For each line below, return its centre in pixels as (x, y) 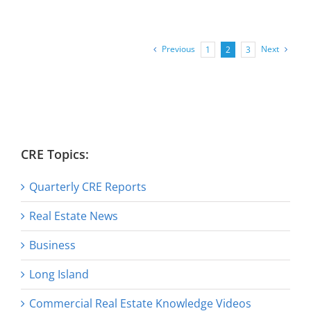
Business (52, 245)
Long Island (59, 275)
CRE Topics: (55, 154)
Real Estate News (74, 216)
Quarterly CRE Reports (88, 187)
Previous (178, 49)
